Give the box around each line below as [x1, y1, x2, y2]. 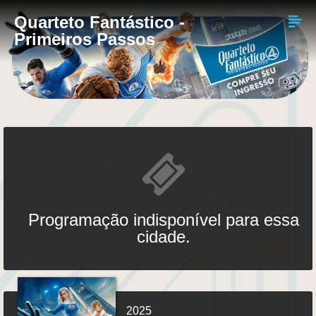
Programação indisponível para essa [28, 210, 299, 229]
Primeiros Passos [14, 30, 155, 49]
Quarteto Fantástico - [14, 13, 185, 32]
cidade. [136, 227, 190, 246]
